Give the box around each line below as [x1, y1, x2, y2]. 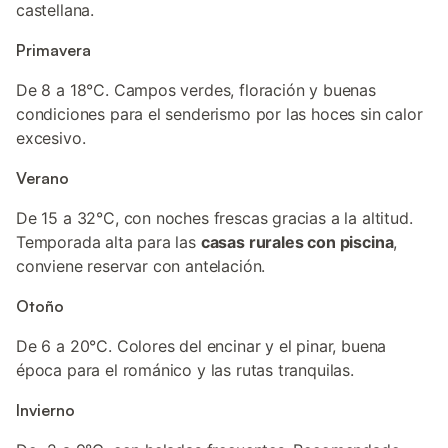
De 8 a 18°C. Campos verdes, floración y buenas [16, 80, 376, 100]
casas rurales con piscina [200, 232, 394, 252]
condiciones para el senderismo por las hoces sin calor [16, 104, 423, 124]
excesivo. [16, 128, 86, 148]
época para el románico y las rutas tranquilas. [16, 360, 354, 380]
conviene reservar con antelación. [16, 256, 266, 276]
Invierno [16, 400, 75, 420]
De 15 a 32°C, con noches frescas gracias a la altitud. [16, 208, 413, 228]
